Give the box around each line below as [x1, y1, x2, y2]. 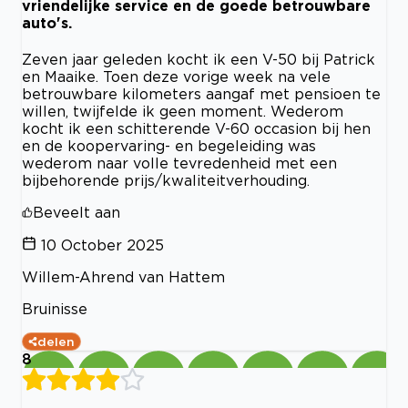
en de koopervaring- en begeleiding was [22, 138, 316, 155]
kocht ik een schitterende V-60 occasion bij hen [22, 120, 371, 138]
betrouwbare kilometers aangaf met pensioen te [22, 86, 381, 103]
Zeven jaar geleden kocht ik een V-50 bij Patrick [22, 51, 375, 68]
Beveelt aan [33, 204, 120, 221]
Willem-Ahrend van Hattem [22, 269, 225, 286]
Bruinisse [22, 301, 87, 318]
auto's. [22, 14, 72, 31]
